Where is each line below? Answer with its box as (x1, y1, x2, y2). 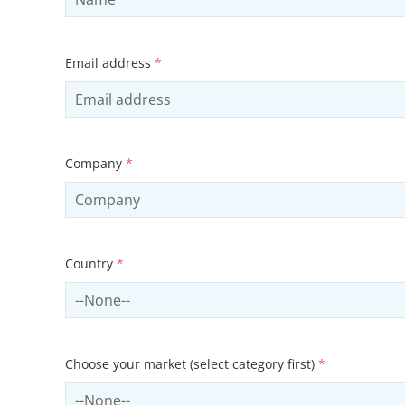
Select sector (64, 382, 152, 403)
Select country (64, 282, 162, 303)
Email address (65, 54, 155, 72)
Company (65, 155, 126, 173)
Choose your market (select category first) (65, 355, 318, 373)
